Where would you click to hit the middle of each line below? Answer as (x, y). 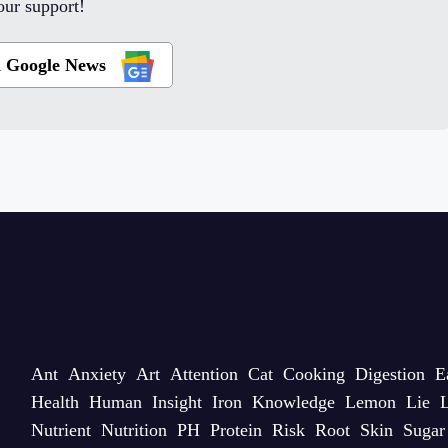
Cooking (313, 374)
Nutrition (133, 430)
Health (54, 402)
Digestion (389, 374)
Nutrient (60, 430)
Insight (176, 402)
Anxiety (96, 374)
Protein (235, 430)
